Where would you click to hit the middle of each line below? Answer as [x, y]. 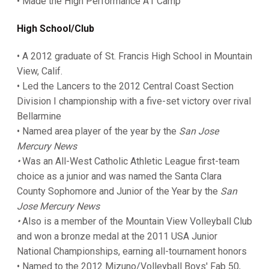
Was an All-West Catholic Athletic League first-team [131, 161]
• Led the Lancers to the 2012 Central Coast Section [125, 86]
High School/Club [56, 29]
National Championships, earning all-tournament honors [132, 251]
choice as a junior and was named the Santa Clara [119, 176]
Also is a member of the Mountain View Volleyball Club [137, 221]
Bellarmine [39, 116]
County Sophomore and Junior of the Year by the [119, 191]
